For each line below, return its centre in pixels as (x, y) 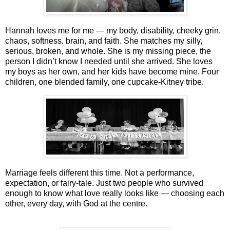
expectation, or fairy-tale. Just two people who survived (104, 183)
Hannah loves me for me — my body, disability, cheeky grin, (113, 30)
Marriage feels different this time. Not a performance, (100, 173)
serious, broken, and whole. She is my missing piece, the (108, 51)
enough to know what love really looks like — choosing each (115, 194)
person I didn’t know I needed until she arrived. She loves (109, 61)
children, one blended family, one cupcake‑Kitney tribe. (104, 82)
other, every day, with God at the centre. (76, 204)
